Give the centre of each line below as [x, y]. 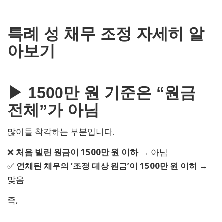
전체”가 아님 [53, 110]
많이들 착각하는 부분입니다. [61, 131]
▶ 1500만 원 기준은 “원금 [102, 92]
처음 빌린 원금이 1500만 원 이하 [77, 152]
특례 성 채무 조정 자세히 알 [106, 34]
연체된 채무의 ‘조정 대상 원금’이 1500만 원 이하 [107, 166]
